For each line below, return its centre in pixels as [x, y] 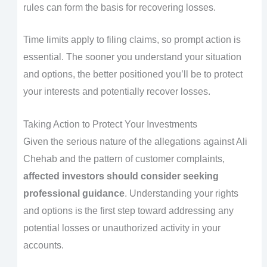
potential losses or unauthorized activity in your [122, 228]
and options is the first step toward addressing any [128, 210]
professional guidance [74, 193]
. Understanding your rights [181, 193]
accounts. [43, 245]
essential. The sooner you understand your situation [132, 57]
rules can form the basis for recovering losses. [119, 7]
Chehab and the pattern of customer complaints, [124, 159]
